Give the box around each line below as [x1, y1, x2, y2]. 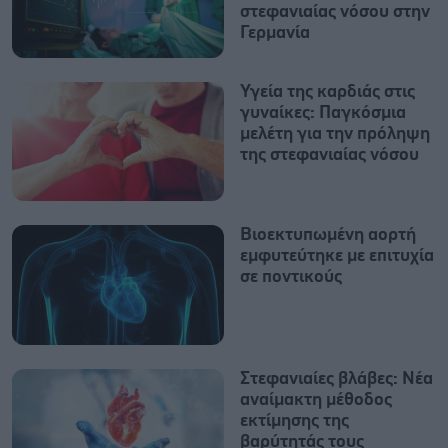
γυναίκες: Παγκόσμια [240, 104, 406, 122]
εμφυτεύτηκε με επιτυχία [240, 247, 434, 266]
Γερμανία [240, 23, 310, 42]
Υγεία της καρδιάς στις [240, 83, 415, 101]
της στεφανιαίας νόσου [240, 146, 419, 164]
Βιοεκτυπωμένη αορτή [240, 226, 416, 245]
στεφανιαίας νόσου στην [240, 2, 430, 21]
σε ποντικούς [240, 268, 342, 287]
